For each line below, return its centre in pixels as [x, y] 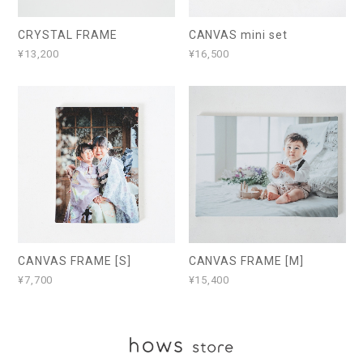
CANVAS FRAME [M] [246, 261]
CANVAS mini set [238, 34]
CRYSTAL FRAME [68, 34]
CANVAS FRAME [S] [75, 261]
